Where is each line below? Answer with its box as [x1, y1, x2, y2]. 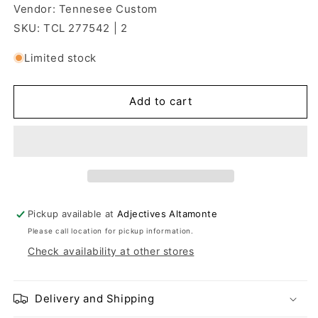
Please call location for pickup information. [28, 226, 194, 235]
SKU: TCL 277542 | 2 [13, 21, 128, 35]
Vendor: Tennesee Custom [13, 1, 158, 16]
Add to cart [128, 94, 192, 109]
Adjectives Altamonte [117, 207, 218, 219]
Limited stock [24, 50, 97, 65]
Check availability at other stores [28, 244, 194, 257]
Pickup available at [28, 207, 118, 219]
